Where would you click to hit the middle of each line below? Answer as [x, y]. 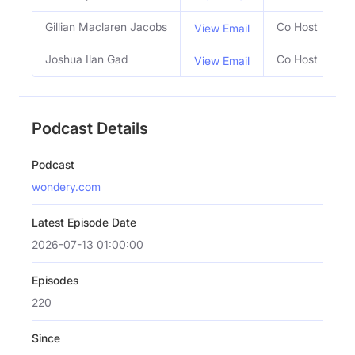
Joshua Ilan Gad [86, 59]
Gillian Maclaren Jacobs [106, 26]
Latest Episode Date [84, 222]
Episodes [55, 280]
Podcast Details [90, 128]
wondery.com [66, 186]
